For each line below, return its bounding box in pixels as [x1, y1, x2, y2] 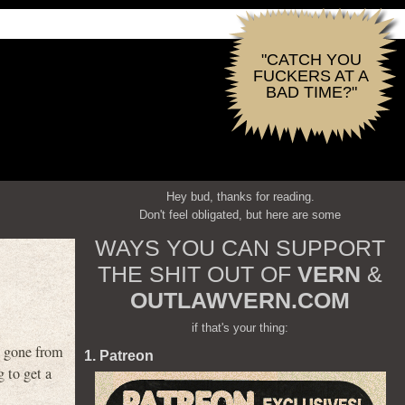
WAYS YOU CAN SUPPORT [95, 235, 385, 260]
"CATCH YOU [260, 51, 362, 69]
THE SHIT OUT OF [98, 261, 297, 287]
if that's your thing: [192, 321, 288, 334]
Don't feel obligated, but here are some [139, 208, 341, 221]
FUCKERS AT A [253, 67, 369, 85]
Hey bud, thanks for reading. [165, 190, 315, 203]
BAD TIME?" [265, 83, 357, 101]
